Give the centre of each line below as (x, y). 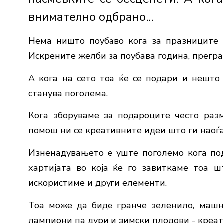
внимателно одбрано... (91, 17)
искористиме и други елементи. (98, 183)
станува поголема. (68, 93)
